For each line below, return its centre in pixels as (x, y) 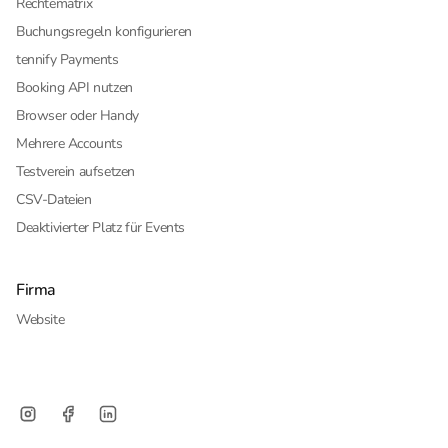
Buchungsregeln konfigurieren (104, 31)
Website (40, 319)
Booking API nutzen (74, 87)
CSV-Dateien (54, 199)
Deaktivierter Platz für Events (100, 227)
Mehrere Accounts (69, 143)
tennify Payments (67, 59)
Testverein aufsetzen (75, 171)
